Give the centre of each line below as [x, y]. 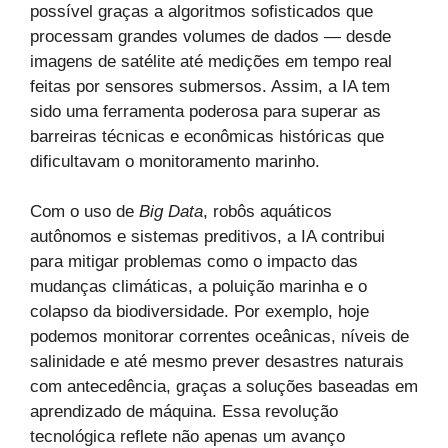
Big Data [171, 211]
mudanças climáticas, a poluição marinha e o [198, 286]
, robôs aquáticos [267, 211]
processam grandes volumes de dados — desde [210, 36]
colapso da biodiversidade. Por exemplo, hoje [199, 311]
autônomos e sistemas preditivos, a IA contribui [207, 236]
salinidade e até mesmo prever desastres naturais [217, 361]
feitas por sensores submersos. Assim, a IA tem [210, 86]
